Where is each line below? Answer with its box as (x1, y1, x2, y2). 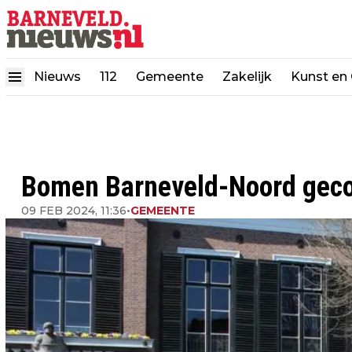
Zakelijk (222, 68, 272, 84)
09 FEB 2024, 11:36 (21, 203, 126, 218)
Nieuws (34, 68, 81, 84)
